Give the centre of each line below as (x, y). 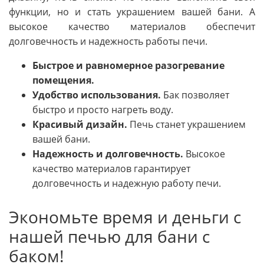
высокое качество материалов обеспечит (132, 26)
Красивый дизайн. (80, 124)
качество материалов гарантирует (111, 168)
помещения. (63, 80)
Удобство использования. (97, 95)
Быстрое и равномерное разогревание (128, 65)
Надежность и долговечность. (108, 154)
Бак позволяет (195, 95)
